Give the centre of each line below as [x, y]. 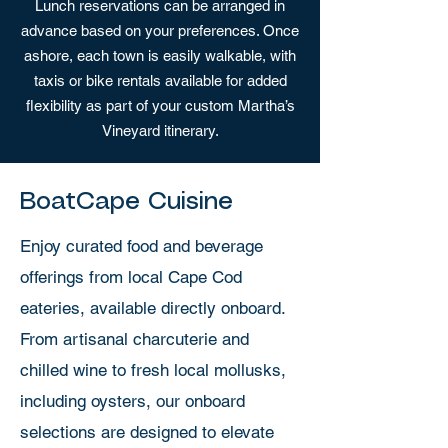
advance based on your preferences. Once [160, 30]
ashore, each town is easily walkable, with [160, 55]
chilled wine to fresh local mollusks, [153, 370]
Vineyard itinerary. [160, 130]
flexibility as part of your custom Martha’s [160, 105]
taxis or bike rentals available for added [160, 80]
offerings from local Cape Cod [131, 277]
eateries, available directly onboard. [152, 308]
